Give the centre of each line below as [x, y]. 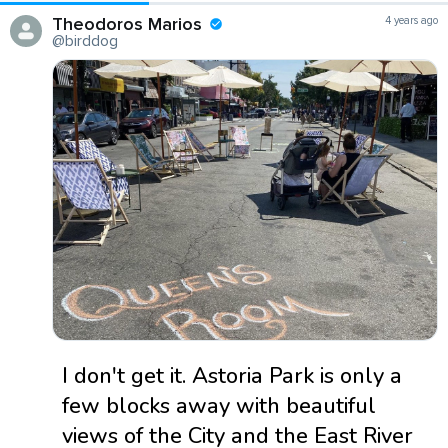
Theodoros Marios [127, 24]
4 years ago [411, 21]
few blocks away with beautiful [219, 405]
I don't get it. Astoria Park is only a [232, 375]
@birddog [85, 41]
